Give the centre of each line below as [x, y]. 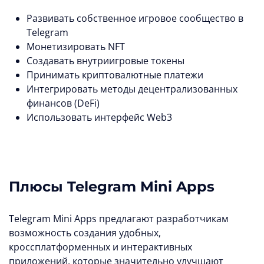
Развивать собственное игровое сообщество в [135, 19]
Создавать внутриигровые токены [105, 61]
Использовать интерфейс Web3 [99, 118]
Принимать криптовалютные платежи [115, 75]
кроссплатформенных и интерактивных [100, 247]
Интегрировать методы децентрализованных [132, 89]
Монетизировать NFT [76, 47]
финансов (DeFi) [63, 103]
